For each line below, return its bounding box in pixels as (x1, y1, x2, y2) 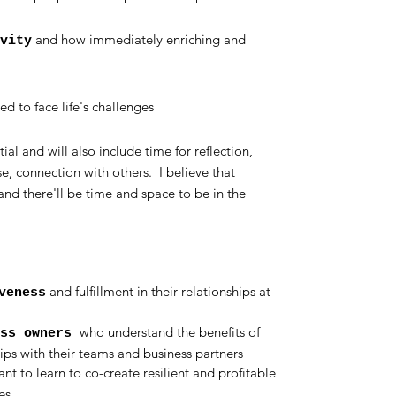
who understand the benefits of (79, 324, 260, 340)
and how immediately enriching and (31, 31, 246, 48)
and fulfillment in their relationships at (45, 283, 270, 300)
